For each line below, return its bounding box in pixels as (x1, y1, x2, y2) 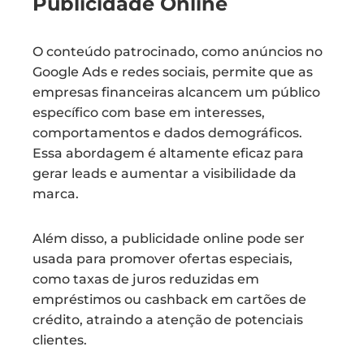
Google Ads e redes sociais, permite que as (32, 64, 313, 80)
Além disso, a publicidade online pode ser (32, 231, 305, 246)
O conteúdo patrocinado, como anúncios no (32, 44, 323, 59)
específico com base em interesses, (32, 105, 265, 120)
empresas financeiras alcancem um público (32, 84, 320, 100)
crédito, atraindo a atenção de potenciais (32, 312, 303, 327)
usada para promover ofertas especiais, (32, 251, 292, 266)
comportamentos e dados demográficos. (32, 125, 302, 141)
